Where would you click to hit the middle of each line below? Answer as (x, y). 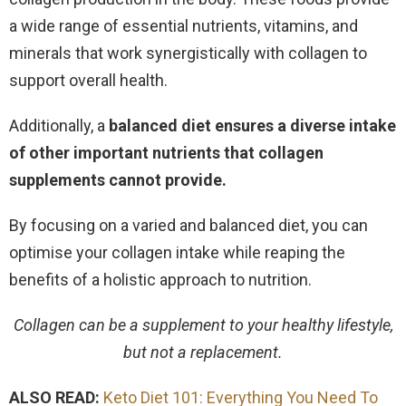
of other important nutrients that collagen (166, 152)
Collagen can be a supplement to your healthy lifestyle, (203, 324)
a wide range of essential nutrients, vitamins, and (184, 25)
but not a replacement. (203, 352)
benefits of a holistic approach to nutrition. (160, 279)
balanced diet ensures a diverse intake (252, 125)
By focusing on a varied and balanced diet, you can (188, 225)
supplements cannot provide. (118, 179)
